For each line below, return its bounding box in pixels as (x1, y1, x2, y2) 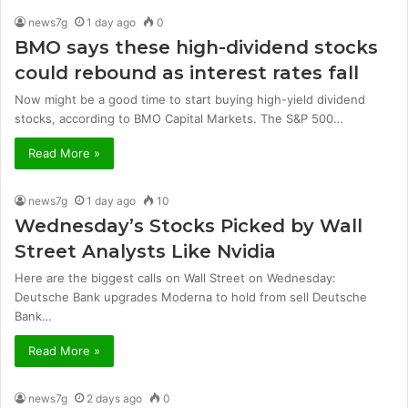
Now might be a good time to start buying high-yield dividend (15, 91, 365, 107)
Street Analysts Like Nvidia (15, 240, 276, 262)
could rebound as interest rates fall (15, 61, 359, 84)
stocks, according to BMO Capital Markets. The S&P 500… (15, 110, 343, 126)
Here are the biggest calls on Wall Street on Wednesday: (15, 270, 336, 285)
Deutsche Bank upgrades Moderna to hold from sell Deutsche (15, 289, 367, 304)
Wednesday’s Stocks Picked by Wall (15, 214, 362, 237)
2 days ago (87, 391, 142, 405)
